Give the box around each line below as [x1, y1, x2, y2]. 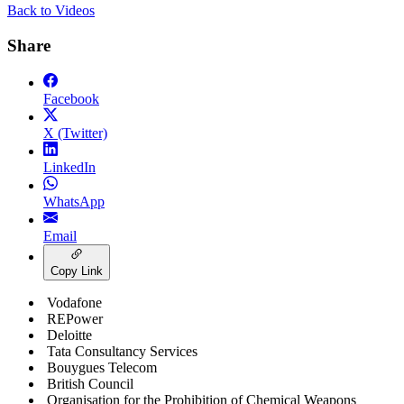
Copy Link [50, 263, 103, 278]
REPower [47, 310, 103, 326]
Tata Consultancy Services [47, 343, 197, 359]
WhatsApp [43, 193, 105, 209]
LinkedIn [43, 159, 96, 175]
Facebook [43, 90, 99, 106]
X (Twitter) [43, 124, 107, 141]
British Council [47, 375, 133, 391]
